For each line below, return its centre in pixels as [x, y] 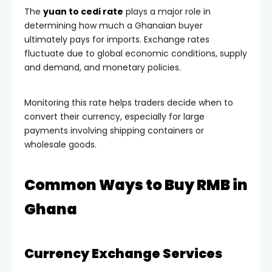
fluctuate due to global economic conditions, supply [136, 53]
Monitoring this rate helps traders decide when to [129, 102]
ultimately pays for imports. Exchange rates [117, 39]
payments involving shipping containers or [114, 130]
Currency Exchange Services [123, 253]
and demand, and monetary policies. [103, 67]
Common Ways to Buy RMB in [136, 185]
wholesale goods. [60, 144]
